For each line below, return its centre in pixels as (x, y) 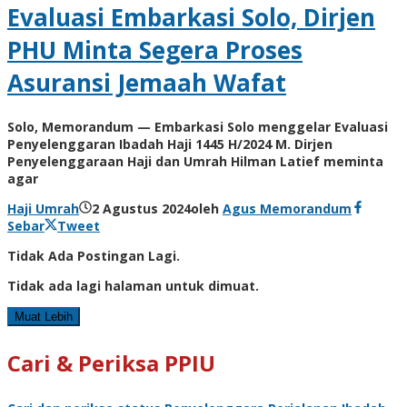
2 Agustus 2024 (141, 209)
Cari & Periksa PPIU (111, 363)
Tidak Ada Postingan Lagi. (94, 256)
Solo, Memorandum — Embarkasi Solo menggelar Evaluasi (198, 127)
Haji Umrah (43, 209)
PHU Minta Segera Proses (155, 50)
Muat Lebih (44, 317)
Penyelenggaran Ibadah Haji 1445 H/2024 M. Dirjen (170, 144)
